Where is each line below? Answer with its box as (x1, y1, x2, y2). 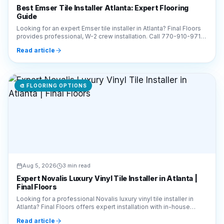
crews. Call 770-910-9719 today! (16, 174, 113, 182)
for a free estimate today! (16, 4, 91, 11)
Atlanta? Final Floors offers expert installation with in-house (16, 166, 190, 174)
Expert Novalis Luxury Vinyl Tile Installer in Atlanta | (16, 137, 197, 146)
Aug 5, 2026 (22, 125, 56, 132)
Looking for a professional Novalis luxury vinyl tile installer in (16, 158, 193, 166)
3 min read (62, 125, 90, 132)
